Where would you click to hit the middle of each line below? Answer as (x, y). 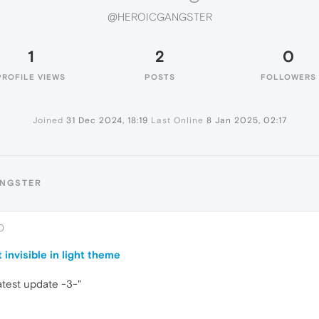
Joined (48, 120)
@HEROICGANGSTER (159, 17)
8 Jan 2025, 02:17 (246, 120)
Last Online (177, 120)
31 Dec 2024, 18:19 (107, 120)
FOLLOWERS (288, 77)
